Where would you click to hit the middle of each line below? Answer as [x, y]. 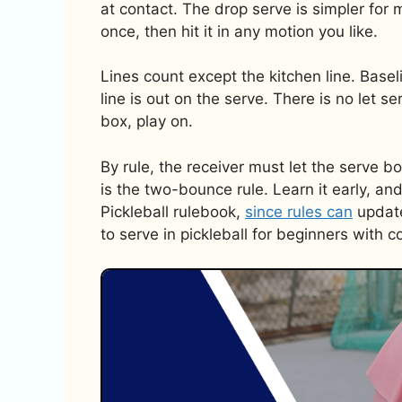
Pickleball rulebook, [173, 211]
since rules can [299, 211]
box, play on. [147, 122]
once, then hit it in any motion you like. [239, 31]
